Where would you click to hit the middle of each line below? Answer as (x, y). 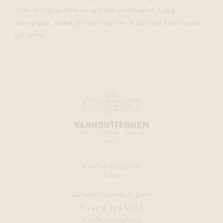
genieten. (31, 36)
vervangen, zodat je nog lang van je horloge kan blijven (108, 23)
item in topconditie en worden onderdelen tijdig (95, 11)
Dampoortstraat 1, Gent (111, 195)
